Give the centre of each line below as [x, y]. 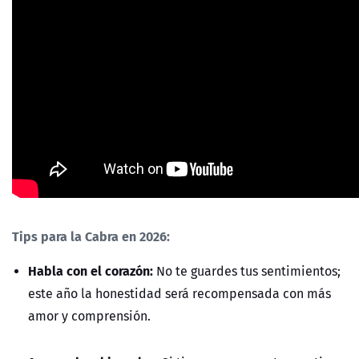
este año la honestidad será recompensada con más [179, 293]
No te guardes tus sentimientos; [248, 270]
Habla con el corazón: [92, 270]
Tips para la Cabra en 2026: [91, 236]
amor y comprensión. [89, 315]
